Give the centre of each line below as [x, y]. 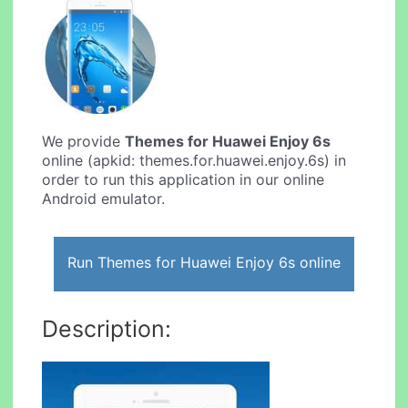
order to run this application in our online [184, 180]
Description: [107, 328]
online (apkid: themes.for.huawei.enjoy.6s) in [194, 161]
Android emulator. [104, 199]
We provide [84, 142]
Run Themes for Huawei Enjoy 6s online [204, 262]
